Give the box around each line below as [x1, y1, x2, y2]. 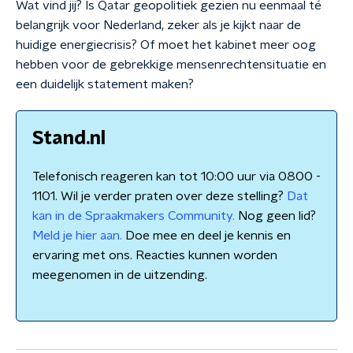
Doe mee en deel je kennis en [122, 229, 291, 242]
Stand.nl [32, 129, 106, 148]
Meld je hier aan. [32, 229, 122, 242]
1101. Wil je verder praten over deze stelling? [32, 190, 287, 203]
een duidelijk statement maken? [16, 78, 194, 91]
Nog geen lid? [235, 210, 316, 222]
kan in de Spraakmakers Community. [32, 210, 235, 222]
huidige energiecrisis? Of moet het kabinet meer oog [16, 39, 316, 51]
